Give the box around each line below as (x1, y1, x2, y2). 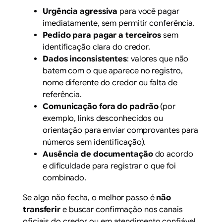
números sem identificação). (43, 137, 146, 147)
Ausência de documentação (43, 149, 153, 159)
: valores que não (127, 54, 189, 64)
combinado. (43, 172, 87, 183)
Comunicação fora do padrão (43, 101, 159, 111)
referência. (43, 89, 82, 100)
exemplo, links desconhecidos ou (43, 113, 163, 123)
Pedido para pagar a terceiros (43, 30, 162, 40)
